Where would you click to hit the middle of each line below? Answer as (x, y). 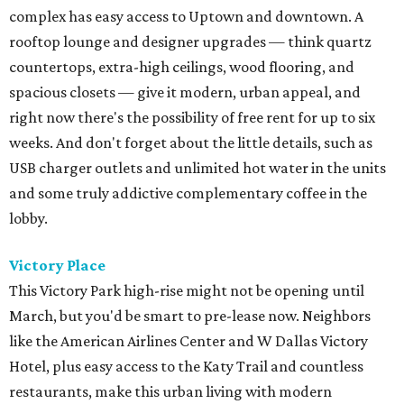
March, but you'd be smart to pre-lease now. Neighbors (190, 316)
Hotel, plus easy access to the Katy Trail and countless (186, 367)
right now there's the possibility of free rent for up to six (192, 118)
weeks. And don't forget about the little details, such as (191, 143)
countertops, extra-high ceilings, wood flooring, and (182, 67)
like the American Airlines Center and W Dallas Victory (188, 341)
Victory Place (57, 266)
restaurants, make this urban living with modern (170, 392)
